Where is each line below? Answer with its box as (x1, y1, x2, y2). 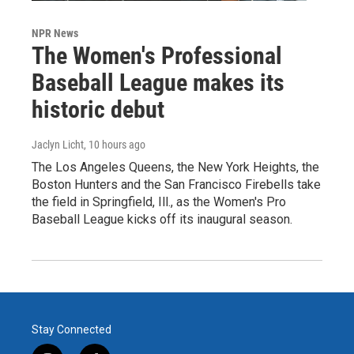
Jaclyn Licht (32, 137, 84, 151)
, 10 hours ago (84, 137, 145, 151)
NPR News (32, 26, 78, 40)
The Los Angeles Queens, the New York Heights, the (32, 159, 319, 175)
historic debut (32, 95, 164, 123)
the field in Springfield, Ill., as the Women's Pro (32, 194, 286, 209)
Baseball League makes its (32, 68, 284, 96)
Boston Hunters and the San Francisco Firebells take (32, 176, 321, 192)
